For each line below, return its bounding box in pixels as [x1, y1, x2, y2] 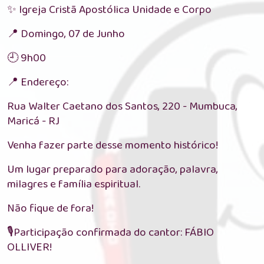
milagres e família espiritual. [7, 174, 140, 193]
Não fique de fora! [7, 199, 96, 217]
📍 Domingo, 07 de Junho [7, 24, 125, 43]
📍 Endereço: [7, 72, 68, 91]
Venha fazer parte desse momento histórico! [7, 136, 220, 154]
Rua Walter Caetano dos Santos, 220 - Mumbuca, [7, 97, 237, 115]
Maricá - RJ [7, 111, 60, 130]
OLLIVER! [7, 237, 52, 256]
